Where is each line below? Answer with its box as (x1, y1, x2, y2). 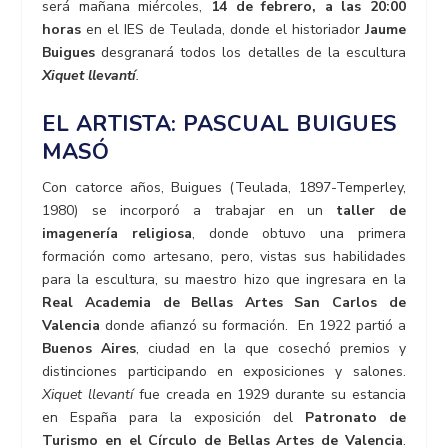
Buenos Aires (42, 338, 137, 358)
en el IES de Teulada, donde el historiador (81, 20, 365, 40)
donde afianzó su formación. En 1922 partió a (100, 315, 406, 335)
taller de (336, 200, 406, 220)
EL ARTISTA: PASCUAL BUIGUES (42, 108, 397, 139)
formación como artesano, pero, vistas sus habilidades (42, 246, 406, 266)
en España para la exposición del (42, 407, 305, 427)
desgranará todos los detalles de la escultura (95, 43, 406, 63)
